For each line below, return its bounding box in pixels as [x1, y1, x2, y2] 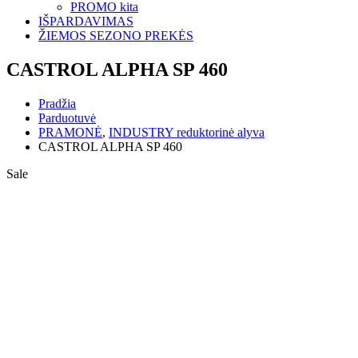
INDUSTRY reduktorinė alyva [109, 125, 265, 139]
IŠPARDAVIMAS [38, 14, 133, 28]
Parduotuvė [38, 110, 96, 125]
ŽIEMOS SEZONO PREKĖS [38, 28, 193, 42]
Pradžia [38, 96, 76, 110]
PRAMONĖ [38, 125, 102, 139]
